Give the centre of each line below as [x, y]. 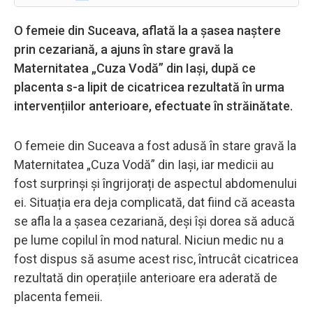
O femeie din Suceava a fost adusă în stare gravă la [155, 145]
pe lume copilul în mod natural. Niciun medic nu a [149, 240]
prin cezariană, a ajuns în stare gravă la [124, 49]
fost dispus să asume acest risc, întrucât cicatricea [156, 259]
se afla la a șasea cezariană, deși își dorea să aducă [154, 221]
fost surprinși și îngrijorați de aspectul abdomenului [155, 183]
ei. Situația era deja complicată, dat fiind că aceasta [154, 202]
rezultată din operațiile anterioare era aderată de [146, 277]
